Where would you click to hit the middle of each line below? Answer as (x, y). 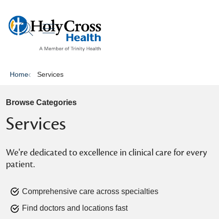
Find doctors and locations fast (75, 208)
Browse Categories (41, 102)
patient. (20, 164)
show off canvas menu (112, 27)
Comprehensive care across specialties (90, 191)
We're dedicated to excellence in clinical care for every (106, 153)
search (47, 34)
